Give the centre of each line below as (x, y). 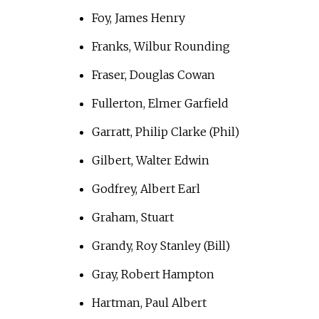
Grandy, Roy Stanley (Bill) (161, 246)
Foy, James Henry (138, 18)
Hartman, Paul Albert (149, 303)
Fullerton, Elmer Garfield (160, 104)
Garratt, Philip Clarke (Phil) (165, 132)
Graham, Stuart (132, 218)
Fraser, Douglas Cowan (153, 75)
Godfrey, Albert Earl (146, 189)
